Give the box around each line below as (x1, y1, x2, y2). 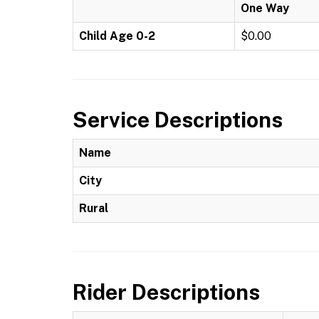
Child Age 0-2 (79, 29, 155, 43)
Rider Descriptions (73, 279, 260, 305)
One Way (241, 1, 289, 15)
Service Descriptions (73, 107, 283, 132)
